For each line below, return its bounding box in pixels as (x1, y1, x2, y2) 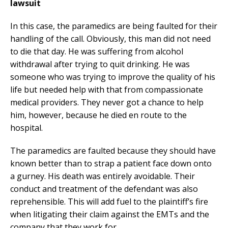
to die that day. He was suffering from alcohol (10, 46, 183, 58)
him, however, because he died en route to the (10, 109, 187, 121)
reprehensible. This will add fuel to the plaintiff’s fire (10, 196, 208, 208)
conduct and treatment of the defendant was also (10, 183, 198, 195)
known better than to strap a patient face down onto (10, 158, 212, 169)
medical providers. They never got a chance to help (10, 97, 204, 108)
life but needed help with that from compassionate (10, 84, 203, 96)
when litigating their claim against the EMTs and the (10, 209, 209, 220)
